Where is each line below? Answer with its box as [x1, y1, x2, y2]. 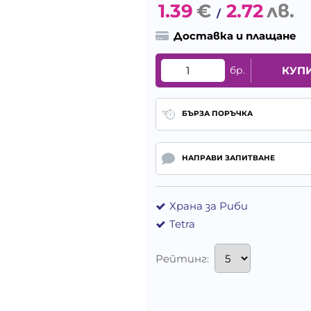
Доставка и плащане [174, 29, 297, 43]
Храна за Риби [169, 199, 248, 213]
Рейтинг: [155, 251, 209, 265]
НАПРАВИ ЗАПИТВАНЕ [181, 153, 275, 163]
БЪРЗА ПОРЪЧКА [181, 109, 253, 119]
